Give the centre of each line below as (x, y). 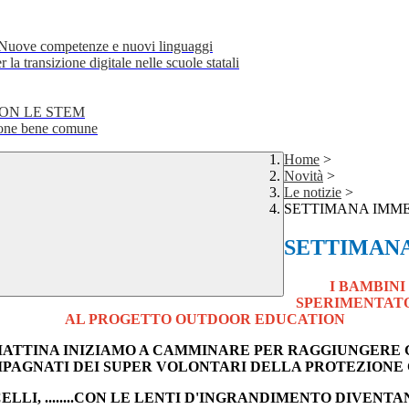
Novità (304, 176)
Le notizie (313, 193)
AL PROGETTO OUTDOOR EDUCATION (204, 320)
